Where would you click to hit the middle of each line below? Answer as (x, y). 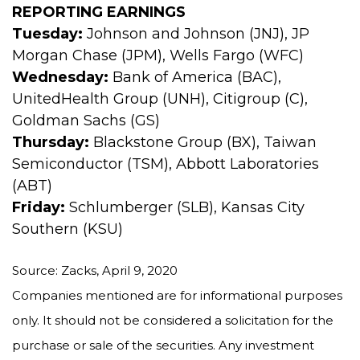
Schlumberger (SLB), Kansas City (185, 207)
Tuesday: (47, 34)
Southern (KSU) (67, 229)
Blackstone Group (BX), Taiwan (203, 142)
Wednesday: (60, 77)
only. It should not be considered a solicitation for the (173, 320)
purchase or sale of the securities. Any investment (163, 345)
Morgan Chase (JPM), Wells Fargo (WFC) (158, 55)
